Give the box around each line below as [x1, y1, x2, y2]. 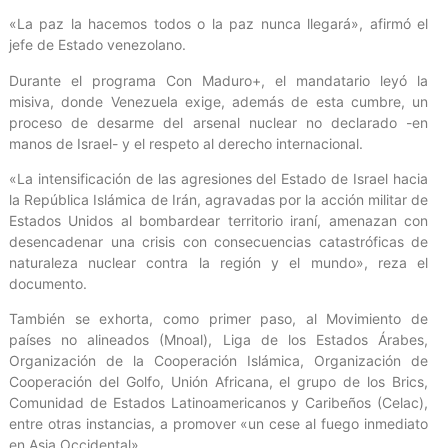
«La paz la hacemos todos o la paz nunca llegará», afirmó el [9, 15, 428, 33]
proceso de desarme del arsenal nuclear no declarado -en [9, 113, 428, 131]
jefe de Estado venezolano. [9, 36, 186, 54]
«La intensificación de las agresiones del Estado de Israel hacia [9, 170, 428, 188]
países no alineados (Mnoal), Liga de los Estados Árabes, [9, 331, 428, 349]
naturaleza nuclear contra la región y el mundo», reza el [9, 254, 428, 272]
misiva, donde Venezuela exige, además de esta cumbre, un [9, 92, 428, 110]
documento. [9, 275, 87, 293]
